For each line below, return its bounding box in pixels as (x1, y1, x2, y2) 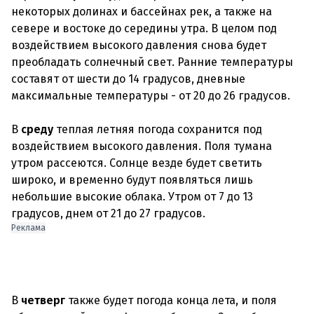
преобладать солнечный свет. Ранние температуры (11, 55, 293, 69)
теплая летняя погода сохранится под (53, 123, 262, 136)
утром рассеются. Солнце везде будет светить (11, 156, 262, 170)
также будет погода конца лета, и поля (65, 294, 277, 307)
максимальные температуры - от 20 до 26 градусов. (11, 89, 290, 102)
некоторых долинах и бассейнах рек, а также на (11, 5, 272, 18)
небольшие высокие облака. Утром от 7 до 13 (11, 190, 253, 203)
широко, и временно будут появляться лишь (11, 173, 253, 186)
